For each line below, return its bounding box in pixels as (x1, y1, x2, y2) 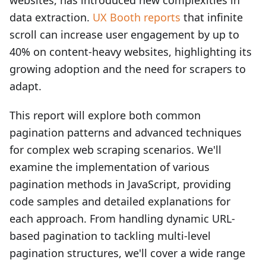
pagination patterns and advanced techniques (9, 125, 242, 140)
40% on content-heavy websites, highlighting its (9, 45, 252, 59)
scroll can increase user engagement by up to (9, 27, 239, 42)
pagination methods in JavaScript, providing (9, 177, 231, 191)
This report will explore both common (9, 108, 201, 122)
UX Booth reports (93, 10, 180, 24)
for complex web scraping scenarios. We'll (9, 142, 221, 157)
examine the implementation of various (9, 160, 210, 174)
